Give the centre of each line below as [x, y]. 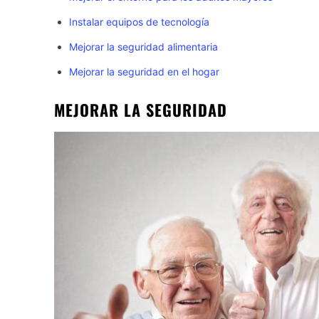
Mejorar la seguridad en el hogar [144, 72]
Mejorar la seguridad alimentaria [143, 47]
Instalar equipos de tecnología [139, 22]
